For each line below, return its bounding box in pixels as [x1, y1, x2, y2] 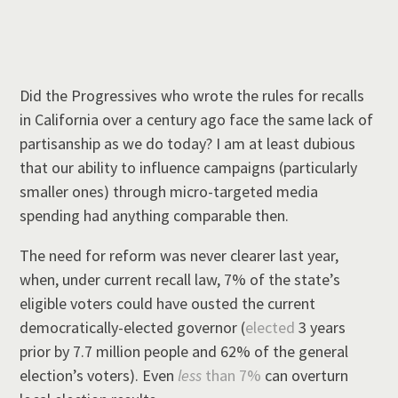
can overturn [261, 364, 349, 386]
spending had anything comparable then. [20, 204, 290, 226]
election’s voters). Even [20, 364, 179, 386]
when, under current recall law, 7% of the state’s [20, 268, 341, 290]
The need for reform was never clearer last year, [20, 244, 339, 266]
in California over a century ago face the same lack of [20, 108, 374, 130]
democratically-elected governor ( [20, 316, 246, 338]
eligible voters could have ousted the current [20, 292, 316, 314]
